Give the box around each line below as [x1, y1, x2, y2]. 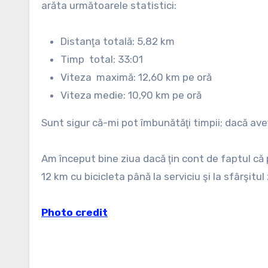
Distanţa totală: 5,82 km [60, 35, 175, 47]
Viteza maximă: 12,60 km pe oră [60, 71, 212, 83]
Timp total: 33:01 [60, 53, 143, 65]
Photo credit [41, 206, 108, 218]
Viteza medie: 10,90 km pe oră [60, 89, 202, 101]
